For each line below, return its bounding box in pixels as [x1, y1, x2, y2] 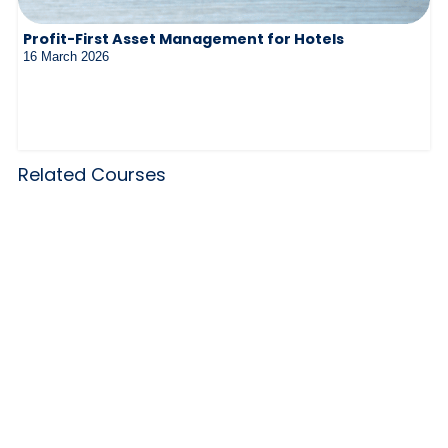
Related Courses [18, 161, 166, 187]
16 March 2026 [23, 48, 109, 64]
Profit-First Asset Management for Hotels [23, 28, 344, 49]
